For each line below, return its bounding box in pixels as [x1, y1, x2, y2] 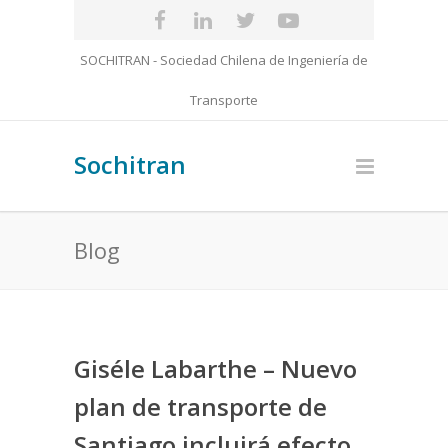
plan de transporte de [74, 390, 327, 423]
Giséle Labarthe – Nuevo [74, 352, 357, 385]
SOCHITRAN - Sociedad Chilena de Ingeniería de [80, 51, 368, 69]
